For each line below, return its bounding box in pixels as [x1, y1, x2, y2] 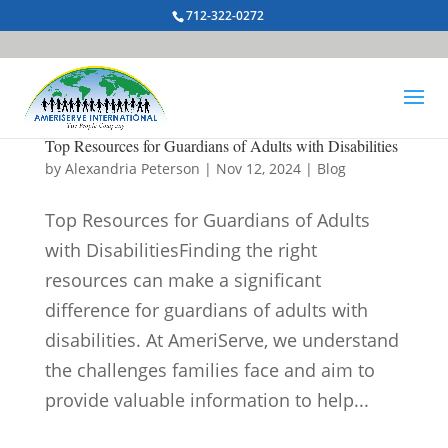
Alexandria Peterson [64, 159, 200, 178]
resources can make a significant [44, 268, 321, 292]
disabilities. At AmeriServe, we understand [44, 328, 399, 352]
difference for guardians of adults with [44, 298, 368, 322]
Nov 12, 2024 [215, 159, 301, 178]
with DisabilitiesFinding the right [44, 238, 317, 262]
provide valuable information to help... [44, 388, 369, 412]
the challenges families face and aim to [44, 358, 375, 382]
